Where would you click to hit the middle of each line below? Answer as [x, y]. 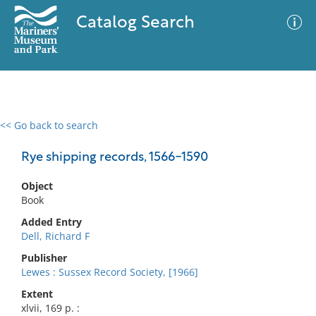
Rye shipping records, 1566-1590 [115, 158]
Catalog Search [135, 23]
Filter [284, 139]
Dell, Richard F [55, 236]
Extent [37, 294]
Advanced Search [209, 138]
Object [37, 186]
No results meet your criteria [156, 212]
